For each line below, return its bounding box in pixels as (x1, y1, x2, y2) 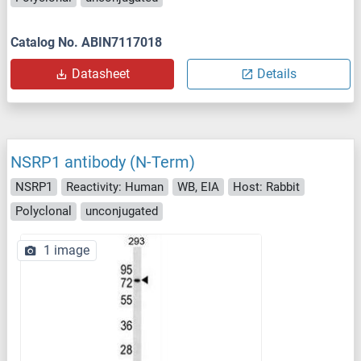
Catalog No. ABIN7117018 (10, 34, 162, 50)
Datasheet (71, 65, 130, 81)
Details (257, 65, 297, 81)
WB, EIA (177, 179, 219, 194)
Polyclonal (15, 204, 72, 219)
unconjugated (85, 204, 158, 219)
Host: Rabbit (233, 179, 300, 194)
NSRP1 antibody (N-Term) (10, 151, 195, 172)
